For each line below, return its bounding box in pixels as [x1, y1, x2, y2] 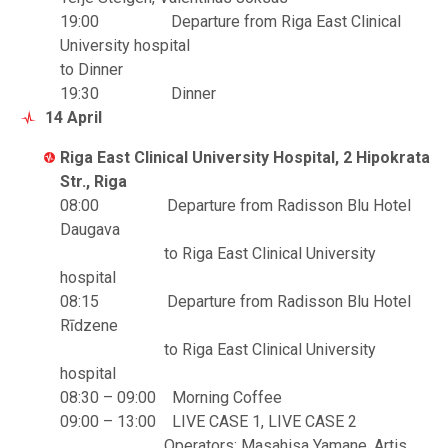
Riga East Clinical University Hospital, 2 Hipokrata [60, 148, 430, 167]
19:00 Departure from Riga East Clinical [60, 12, 401, 31]
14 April [45, 108, 102, 127]
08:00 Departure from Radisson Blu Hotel [60, 196, 411, 215]
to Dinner [60, 60, 123, 79]
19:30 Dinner [60, 84, 216, 103]
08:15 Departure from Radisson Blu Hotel [60, 292, 411, 311]
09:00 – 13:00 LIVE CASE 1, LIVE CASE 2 [60, 412, 357, 431]
